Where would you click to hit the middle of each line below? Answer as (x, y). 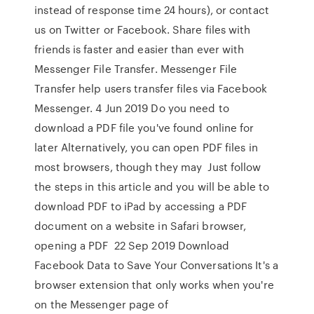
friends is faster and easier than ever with (139, 49)
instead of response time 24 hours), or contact (152, 10)
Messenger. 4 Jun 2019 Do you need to (132, 108)
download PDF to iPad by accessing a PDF (141, 206)
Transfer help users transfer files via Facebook (151, 88)
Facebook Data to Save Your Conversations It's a (156, 265)
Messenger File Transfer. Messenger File (136, 69)
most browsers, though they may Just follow (148, 167)
